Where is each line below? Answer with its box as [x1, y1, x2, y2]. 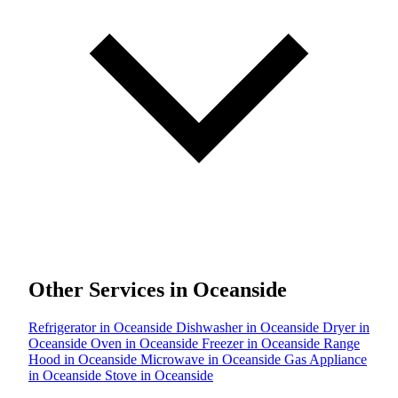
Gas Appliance [284, 351, 367, 367]
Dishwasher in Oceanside [176, 319, 322, 335]
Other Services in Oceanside [28, 277, 287, 301]
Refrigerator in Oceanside [28, 319, 176, 335]
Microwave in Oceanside [140, 351, 284, 367]
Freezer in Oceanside [202, 335, 323, 351]
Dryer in [322, 319, 370, 335]
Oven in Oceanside [91, 335, 202, 351]
